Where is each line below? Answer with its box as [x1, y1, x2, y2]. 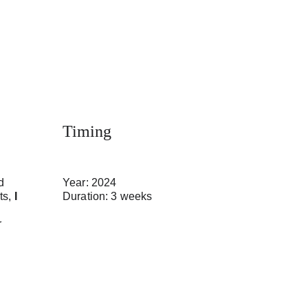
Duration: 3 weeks [62, 190, 153, 202]
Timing [62, 122, 111, 140]
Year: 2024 [62, 177, 117, 188]
